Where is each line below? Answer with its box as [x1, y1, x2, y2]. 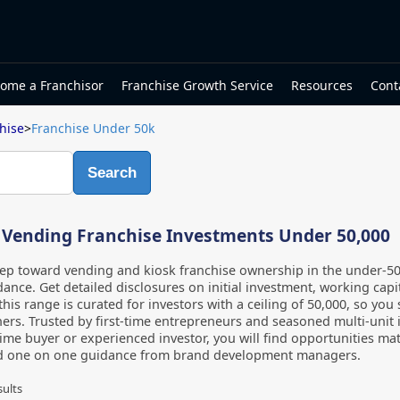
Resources [291, 76, 353, 94]
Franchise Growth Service [121, 76, 273, 94]
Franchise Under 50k [31, 120, 154, 137]
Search [87, 163, 137, 181]
